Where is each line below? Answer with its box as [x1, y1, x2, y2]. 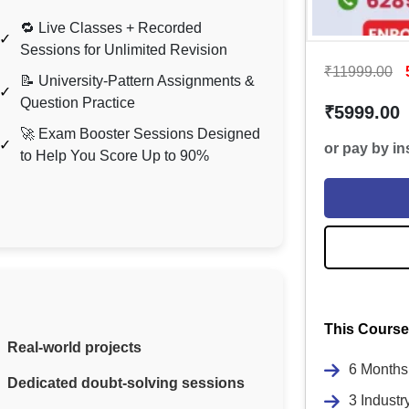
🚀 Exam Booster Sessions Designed [20, 126, 260, 142]
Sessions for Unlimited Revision [20, 42, 227, 58]
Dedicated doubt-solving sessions [7, 375, 245, 392]
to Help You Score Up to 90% [20, 148, 209, 164]
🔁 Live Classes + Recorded [20, 20, 202, 37]
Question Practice [20, 95, 135, 111]
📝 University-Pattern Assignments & [20, 73, 255, 89]
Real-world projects [7, 340, 142, 356]
